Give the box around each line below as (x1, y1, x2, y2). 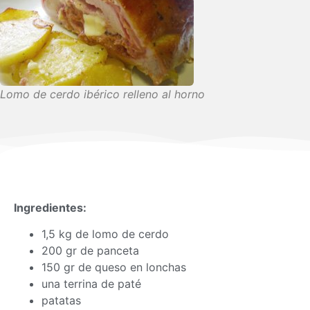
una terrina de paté (42, 277, 141, 291)
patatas (42, 293, 81, 308)
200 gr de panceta (42, 244, 139, 258)
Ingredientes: (14, 201, 86, 215)
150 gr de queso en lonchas (42, 260, 186, 275)
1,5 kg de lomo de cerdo (42, 227, 169, 241)
